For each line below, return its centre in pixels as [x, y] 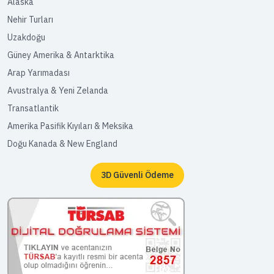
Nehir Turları [30, 20]
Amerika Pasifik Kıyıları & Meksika [70, 126]
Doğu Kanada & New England [62, 144]
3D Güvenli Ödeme [137, 175]
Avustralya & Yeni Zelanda [58, 91]
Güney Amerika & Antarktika [61, 55]
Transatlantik [33, 108]
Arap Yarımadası [39, 73]
